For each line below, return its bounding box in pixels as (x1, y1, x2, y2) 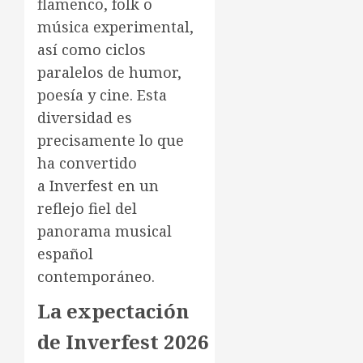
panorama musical (37, 220, 172, 241)
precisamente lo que (37, 130, 184, 150)
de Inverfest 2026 (37, 327, 209, 355)
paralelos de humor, (37, 62, 181, 82)
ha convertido (37, 152, 137, 173)
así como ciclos (37, 39, 146, 59)
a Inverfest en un (37, 175, 159, 195)
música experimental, (37, 16, 194, 36)
